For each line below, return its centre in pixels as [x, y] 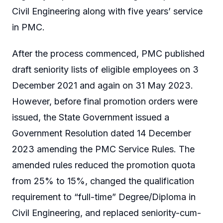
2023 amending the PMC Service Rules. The [103, 149]
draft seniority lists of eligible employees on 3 [105, 70]
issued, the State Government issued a [91, 117]
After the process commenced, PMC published [108, 54]
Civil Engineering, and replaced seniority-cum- [107, 213]
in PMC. [28, 27]
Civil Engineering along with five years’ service [107, 11]
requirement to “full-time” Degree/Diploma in [104, 197]
